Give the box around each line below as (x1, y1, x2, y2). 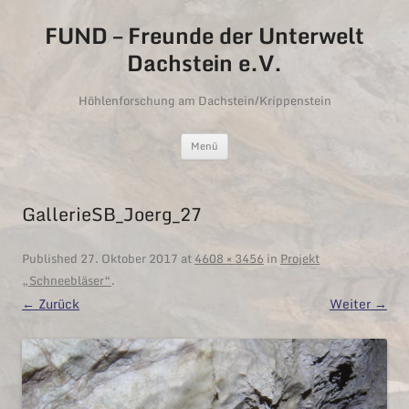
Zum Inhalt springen (228, 129, 352, 150)
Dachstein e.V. (127, 45, 282, 80)
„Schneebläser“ (22, 270, 111, 290)
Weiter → (330, 293, 387, 314)
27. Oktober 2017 (80, 248, 178, 268)
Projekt (280, 248, 320, 268)
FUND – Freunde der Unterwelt (45, 17, 364, 53)
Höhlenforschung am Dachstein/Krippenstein (78, 90, 331, 110)
